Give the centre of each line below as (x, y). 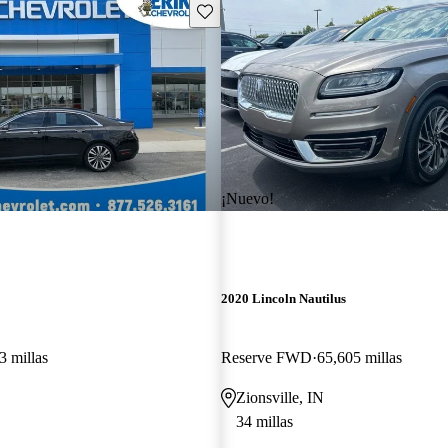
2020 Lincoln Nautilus (283, 298)
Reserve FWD (266, 357)
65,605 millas (359, 357)
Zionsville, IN (279, 397)
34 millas (264, 421)
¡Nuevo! (247, 198)
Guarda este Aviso (249, 10)
